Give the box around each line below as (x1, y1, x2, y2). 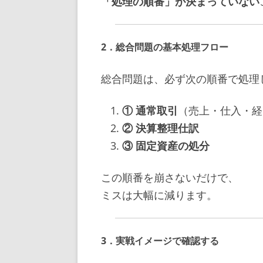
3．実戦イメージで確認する (101, 234, 219, 247)
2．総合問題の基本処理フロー (101, 40, 228, 53)
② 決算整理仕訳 (122, 120, 199, 135)
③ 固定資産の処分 (122, 138, 210, 153)
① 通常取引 (122, 103, 178, 117)
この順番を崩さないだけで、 (101, 170, 238, 184)
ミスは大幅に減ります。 (101, 187, 217, 202)
